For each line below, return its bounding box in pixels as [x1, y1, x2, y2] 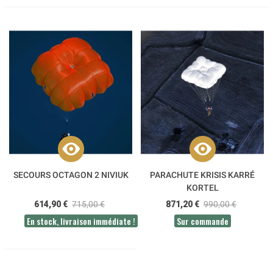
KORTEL [186, 182, 219, 193]
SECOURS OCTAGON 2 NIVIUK [13, 169, 129, 180]
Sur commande [176, 214, 229, 227]
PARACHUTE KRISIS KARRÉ [150, 169, 255, 180]
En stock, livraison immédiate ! [27, 214, 135, 227]
